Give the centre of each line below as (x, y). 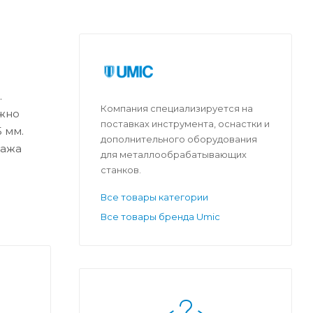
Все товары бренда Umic (160, 217)
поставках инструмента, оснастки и (185, 124)
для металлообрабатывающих (174, 155)
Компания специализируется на (177, 109)
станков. (121, 170)
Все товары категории (154, 197)
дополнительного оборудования (179, 139)
